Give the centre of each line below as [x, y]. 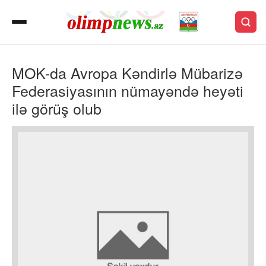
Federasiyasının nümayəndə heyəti [128, 90]
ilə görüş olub [57, 108]
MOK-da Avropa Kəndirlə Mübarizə [127, 72]
